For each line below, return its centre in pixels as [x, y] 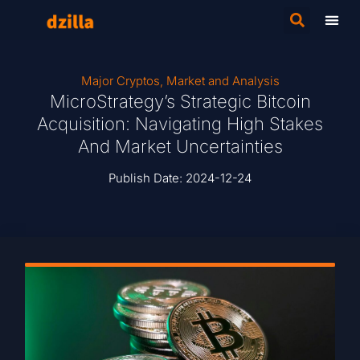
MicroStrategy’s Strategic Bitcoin [180, 101]
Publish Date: [147, 178]
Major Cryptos [120, 81]
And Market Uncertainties [180, 146]
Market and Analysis [223, 81]
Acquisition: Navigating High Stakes [180, 124]
